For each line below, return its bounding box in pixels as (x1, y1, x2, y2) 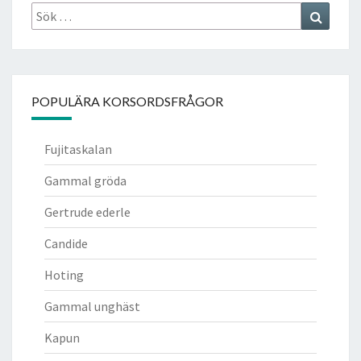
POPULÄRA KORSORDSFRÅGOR (31, 93, 223, 109)
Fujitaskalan (44, 140, 112, 157)
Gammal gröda (44, 172, 127, 189)
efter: (31, 19, 59, 36)
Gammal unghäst (44, 297, 140, 314)
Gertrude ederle (44, 203, 131, 220)
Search (321, 2, 358, 19)
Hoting (44, 266, 84, 283)
